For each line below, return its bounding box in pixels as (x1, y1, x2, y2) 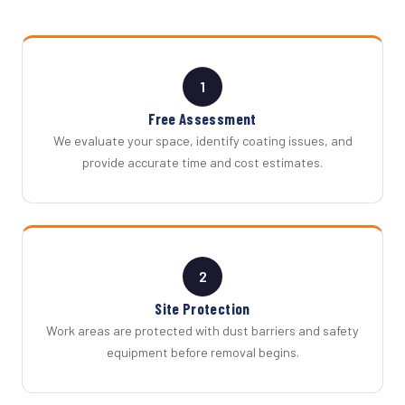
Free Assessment (148, 108, 257, 127)
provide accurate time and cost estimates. (82, 154, 323, 170)
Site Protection (155, 298, 250, 317)
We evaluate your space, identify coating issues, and (52, 132, 353, 148)
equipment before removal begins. (106, 344, 299, 360)
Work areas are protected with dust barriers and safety (46, 322, 359, 338)
